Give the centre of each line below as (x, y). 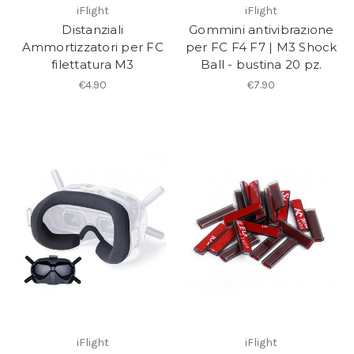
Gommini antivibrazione (262, 30)
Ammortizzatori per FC (92, 47)
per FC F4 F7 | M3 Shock (261, 47)
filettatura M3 (93, 65)
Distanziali (93, 30)
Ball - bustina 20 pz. (262, 65)
